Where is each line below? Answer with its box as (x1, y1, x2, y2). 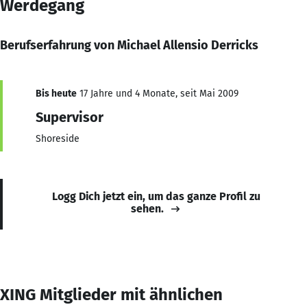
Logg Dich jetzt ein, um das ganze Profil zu (52, 189, 260, 203)
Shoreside (36, 132, 79, 145)
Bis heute (36, 87, 77, 99)
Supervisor (36, 108, 103, 125)
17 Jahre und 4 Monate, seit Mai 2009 (77, 87, 238, 99)
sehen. (131, 201, 164, 215)
